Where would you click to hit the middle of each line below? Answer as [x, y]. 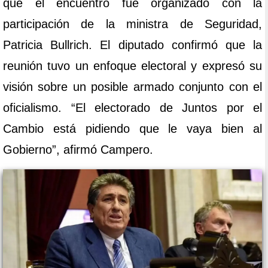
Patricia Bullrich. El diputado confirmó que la [133, 45]
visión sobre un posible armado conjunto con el [133, 87]
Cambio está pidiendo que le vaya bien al [133, 129]
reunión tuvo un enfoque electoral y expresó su [133, 66]
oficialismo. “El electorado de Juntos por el [133, 108]
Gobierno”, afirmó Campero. [78, 150]
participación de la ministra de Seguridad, [133, 24]
